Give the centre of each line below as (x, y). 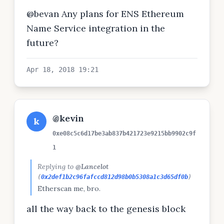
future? (42, 43)
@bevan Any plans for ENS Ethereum (105, 14)
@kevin (68, 118)
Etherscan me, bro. (69, 188)
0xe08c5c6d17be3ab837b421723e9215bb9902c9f (124, 133)
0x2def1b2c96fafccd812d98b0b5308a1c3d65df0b (114, 177)
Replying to (56, 166)
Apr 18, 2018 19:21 (62, 69)
